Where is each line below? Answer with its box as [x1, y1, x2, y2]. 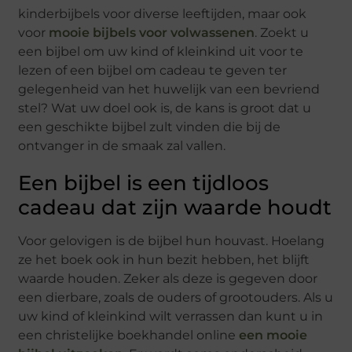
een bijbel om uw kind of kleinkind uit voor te [18, 43, 304, 59]
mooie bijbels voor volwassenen [49, 24, 255, 40]
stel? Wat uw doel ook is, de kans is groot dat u [18, 100, 312, 115]
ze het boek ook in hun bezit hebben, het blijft [18, 251, 310, 267]
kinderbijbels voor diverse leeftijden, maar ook [18, 5, 307, 21]
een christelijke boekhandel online [18, 327, 240, 343]
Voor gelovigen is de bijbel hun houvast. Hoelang [18, 233, 325, 248]
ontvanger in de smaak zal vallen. [18, 137, 226, 153]
